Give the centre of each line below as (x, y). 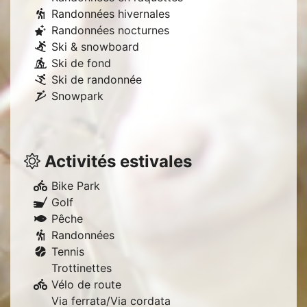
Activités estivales (116, 161)
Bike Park (76, 186)
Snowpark (77, 96)
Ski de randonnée (97, 79)
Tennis (68, 251)
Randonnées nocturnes (110, 30)
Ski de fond (81, 63)
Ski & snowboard (95, 47)
